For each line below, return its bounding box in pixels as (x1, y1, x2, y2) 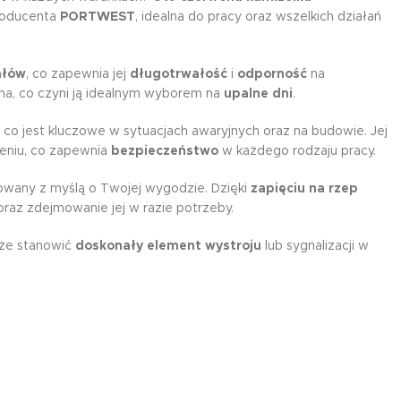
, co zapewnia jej (26, 68, 130, 81)
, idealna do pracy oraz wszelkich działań (135, 11, 381, 23)
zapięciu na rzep (251, 183, 358, 195)
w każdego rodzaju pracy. (218, 145, 376, 158)
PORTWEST (60, 11, 135, 23)
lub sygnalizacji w (261, 240, 369, 252)
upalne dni (224, 88, 293, 100)
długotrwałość (130, 68, 227, 81)
